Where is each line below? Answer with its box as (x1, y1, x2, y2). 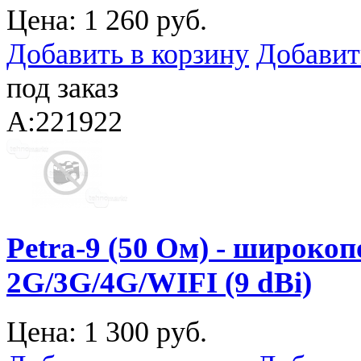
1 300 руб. (84, 315, 207, 348)
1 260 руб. (84, 4, 207, 37)
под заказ (6, 72, 118, 105)
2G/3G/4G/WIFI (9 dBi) (6, 265, 312, 299)
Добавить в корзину (6, 38, 249, 71)
